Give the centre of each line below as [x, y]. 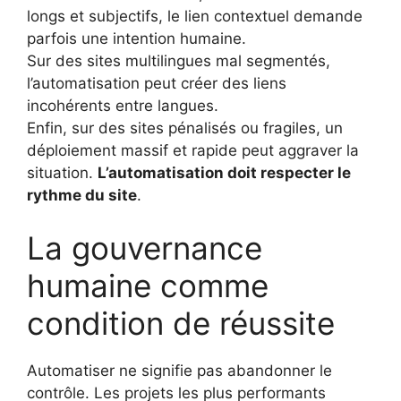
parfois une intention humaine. [137, 38]
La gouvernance [145, 248]
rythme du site [82, 195]
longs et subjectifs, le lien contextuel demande [195, 16]
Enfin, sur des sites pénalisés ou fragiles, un [185, 128]
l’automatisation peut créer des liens [157, 83]
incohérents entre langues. [123, 105]
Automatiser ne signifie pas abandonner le [179, 371]
